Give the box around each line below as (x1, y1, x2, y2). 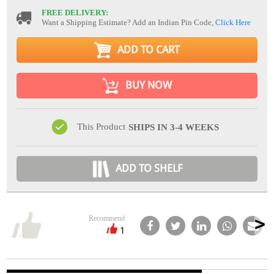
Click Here (215, 17, 251, 27)
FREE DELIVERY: (42, 7, 109, 17)
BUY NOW (125, 79, 172, 92)
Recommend (88, 213, 125, 223)
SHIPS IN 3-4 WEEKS (128, 122, 219, 132)
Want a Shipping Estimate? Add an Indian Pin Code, (42, 17, 216, 27)
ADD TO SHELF (115, 162, 182, 175)
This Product (77, 122, 125, 132)
